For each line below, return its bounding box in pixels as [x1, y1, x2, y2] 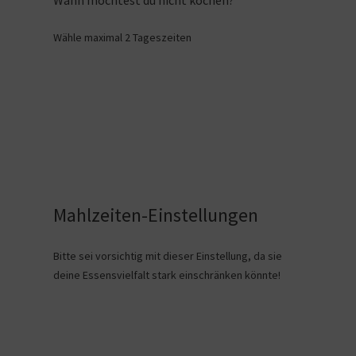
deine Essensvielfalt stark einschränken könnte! [52, 268, 281, 282]
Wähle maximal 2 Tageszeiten [52, 30, 192, 44]
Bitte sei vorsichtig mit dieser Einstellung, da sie [52, 249, 282, 263]
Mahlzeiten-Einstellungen [52, 203, 258, 227]
